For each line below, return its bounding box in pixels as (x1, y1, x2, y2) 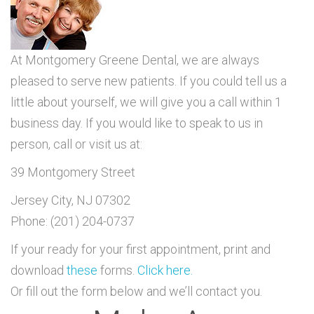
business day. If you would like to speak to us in (11, 116, 263, 130)
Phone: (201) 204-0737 (11, 214, 135, 228)
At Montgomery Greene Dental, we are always (11, 53, 259, 67)
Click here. (137, 263, 193, 278)
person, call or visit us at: (11, 137, 142, 151)
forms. (97, 263, 137, 278)
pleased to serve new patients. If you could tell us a (11, 74, 287, 88)
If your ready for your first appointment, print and (11, 242, 271, 257)
